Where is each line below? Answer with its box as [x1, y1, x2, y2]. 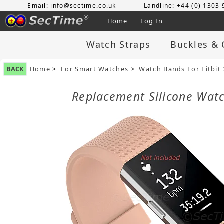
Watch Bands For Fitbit [139, 64, 221, 74]
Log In [140, 16, 163, 25]
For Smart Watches [61, 64, 129, 74]
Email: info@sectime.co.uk [27, 1, 116, 10]
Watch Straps [86, 38, 151, 51]
